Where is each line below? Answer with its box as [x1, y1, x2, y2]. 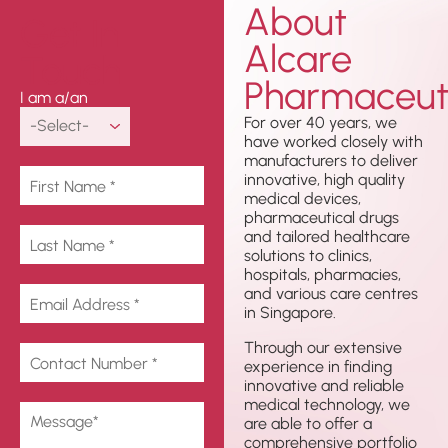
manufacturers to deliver [244, 150, 418, 170]
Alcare [244, 34, 352, 81]
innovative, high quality [244, 169, 405, 189]
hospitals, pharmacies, [244, 264, 401, 284]
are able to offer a [244, 413, 372, 433]
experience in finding [244, 356, 392, 376]
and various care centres [244, 283, 418, 303]
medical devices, [244, 188, 361, 208]
